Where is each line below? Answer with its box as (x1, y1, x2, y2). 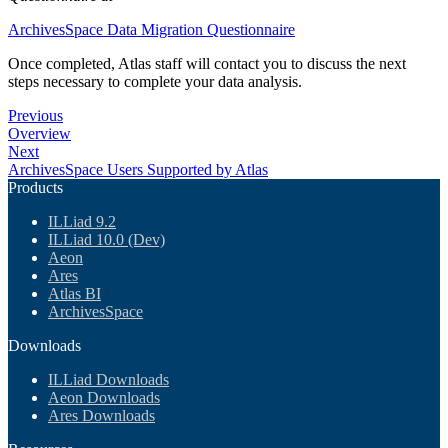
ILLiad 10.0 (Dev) (48, 230, 165, 248)
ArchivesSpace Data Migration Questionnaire (8, 20, 295, 38)
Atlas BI (48, 284, 101, 302)
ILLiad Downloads (48, 370, 169, 388)
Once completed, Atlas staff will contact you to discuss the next (8, 54, 406, 72)
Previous (8, 106, 63, 124)
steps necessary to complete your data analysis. (8, 72, 302, 90)
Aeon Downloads (48, 388, 160, 406)
